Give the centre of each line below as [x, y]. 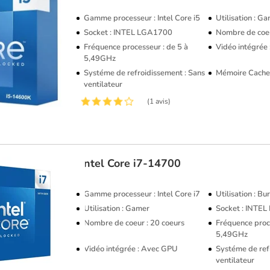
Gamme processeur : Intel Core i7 [142, 194]
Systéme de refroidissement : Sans [145, 73]
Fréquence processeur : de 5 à [136, 47]
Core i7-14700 [144, 163]
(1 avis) [159, 101]
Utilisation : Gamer [117, 209]
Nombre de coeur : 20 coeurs [134, 223]
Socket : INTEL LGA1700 [128, 32]
